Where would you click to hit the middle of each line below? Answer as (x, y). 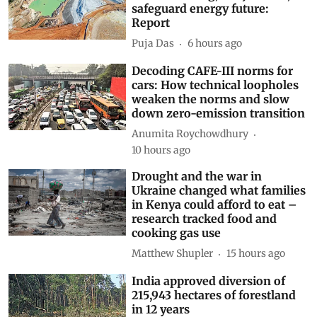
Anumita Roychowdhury (190, 162)
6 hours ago (215, 72)
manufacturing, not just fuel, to (218, 22)
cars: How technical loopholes (215, 113)
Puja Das (153, 72)
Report (151, 51)
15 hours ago (256, 282)
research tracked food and (204, 247)
